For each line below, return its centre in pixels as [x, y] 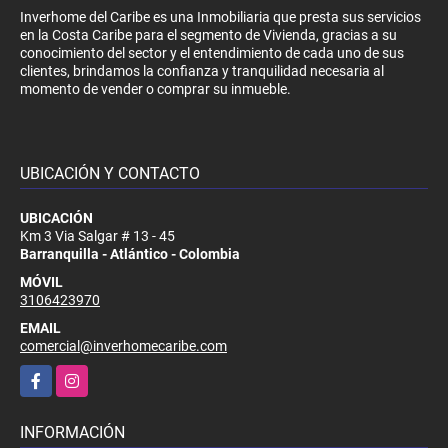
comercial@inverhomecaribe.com [123, 345]
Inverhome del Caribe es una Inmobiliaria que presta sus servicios [220, 16]
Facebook [50, 374]
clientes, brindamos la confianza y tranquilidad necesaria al [202, 70]
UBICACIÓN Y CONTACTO [110, 173]
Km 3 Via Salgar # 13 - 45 [97, 235]
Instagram [88, 374]
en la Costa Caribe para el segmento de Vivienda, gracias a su [208, 34]
